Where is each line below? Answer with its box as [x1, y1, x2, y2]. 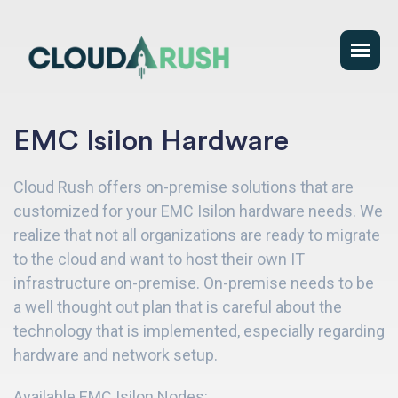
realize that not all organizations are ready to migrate [13, 226, 380, 245]
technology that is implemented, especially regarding [13, 322, 385, 341]
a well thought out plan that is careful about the [13, 298, 342, 317]
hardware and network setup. [13, 346, 218, 365]
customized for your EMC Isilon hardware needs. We [13, 202, 383, 221]
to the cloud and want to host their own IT [13, 250, 305, 269]
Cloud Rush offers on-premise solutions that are [13, 178, 354, 197]
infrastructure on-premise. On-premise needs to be [13, 274, 374, 293]
